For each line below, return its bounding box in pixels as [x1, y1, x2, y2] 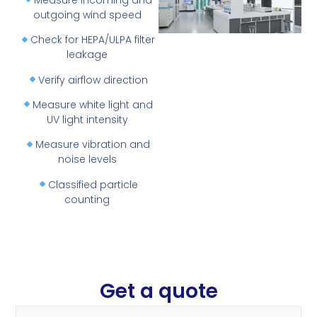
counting [64, 192, 110, 207]
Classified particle [47, 177, 138, 192]
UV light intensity [46, 112, 128, 127]
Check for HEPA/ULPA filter [30, 33, 156, 47]
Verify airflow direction [38, 72, 148, 87]
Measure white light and [33, 97, 154, 112]
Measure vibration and [35, 137, 151, 152]
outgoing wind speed [33, 7, 142, 22]
